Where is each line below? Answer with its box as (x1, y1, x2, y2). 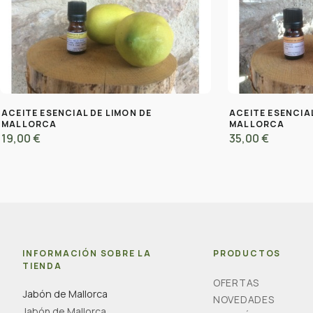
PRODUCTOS (213, 247, 282, 259)
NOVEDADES (213, 292, 275, 306)
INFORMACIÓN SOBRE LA (22, 247, 152, 259)
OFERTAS (213, 275, 259, 289)
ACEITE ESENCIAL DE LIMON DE (1, 106, 152, 119)
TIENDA (22, 259, 62, 272)
